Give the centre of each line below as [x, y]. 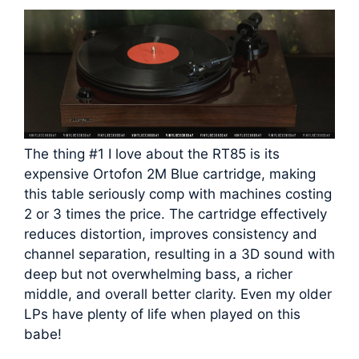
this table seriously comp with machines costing [178, 194]
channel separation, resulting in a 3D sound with [179, 254]
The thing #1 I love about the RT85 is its [152, 154]
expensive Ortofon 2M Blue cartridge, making [170, 174]
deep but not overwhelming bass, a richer [158, 274]
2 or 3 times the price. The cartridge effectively [175, 214]
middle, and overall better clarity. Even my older [178, 294]
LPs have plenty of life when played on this [162, 315]
